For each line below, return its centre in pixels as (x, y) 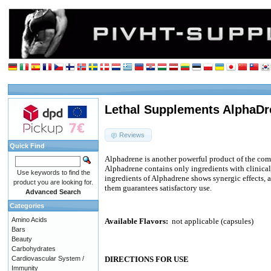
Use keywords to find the (53, 172)
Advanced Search (53, 191)
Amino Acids (29, 219)
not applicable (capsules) (213, 221)
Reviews (132, 135)
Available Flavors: (136, 221)
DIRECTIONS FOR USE (147, 260)
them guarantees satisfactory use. (158, 188)
